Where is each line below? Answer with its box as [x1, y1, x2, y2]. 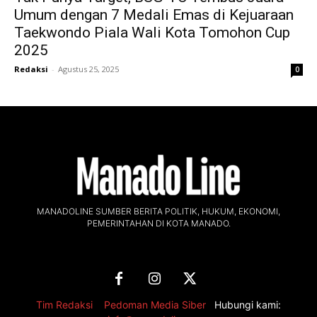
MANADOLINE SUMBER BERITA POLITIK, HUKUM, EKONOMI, [37, 205, 280, 217]
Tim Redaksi [36, 298, 93, 311]
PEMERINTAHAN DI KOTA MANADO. [86, 217, 231, 229]
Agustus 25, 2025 [58, 63, 119, 74]
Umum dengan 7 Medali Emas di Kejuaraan [14, 6, 294, 23]
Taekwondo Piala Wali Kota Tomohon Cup [14, 23, 290, 41]
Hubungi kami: [214, 298, 281, 311]
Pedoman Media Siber [104, 298, 206, 311]
